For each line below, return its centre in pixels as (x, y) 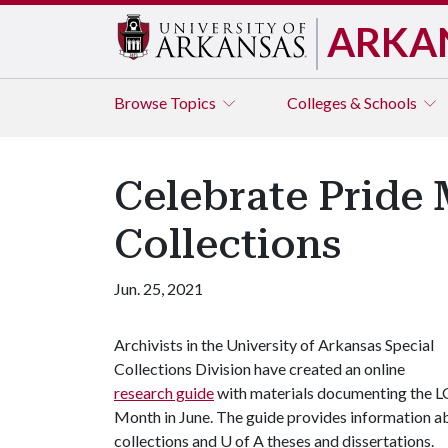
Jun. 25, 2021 (158, 288)
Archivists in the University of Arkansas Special (274, 344)
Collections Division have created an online (259, 368)
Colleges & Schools (353, 102)
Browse (142, 102)
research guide (164, 392)
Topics (194, 102)
